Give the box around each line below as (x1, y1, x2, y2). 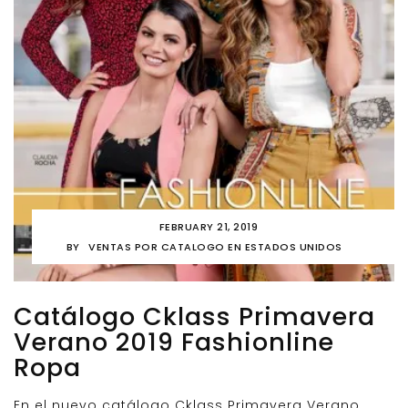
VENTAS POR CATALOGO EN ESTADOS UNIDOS (88, 240, 342, 255)
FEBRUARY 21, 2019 (158, 219, 259, 235)
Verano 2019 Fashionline (14, 325, 334, 360)
